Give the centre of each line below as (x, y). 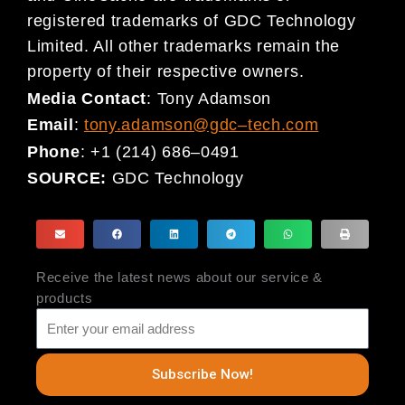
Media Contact (87, 98)
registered (66, 21)
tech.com (283, 125)
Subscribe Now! (202, 375)
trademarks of (162, 21)
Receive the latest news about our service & (180, 277)
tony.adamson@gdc (161, 125)
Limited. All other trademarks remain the (184, 47)
